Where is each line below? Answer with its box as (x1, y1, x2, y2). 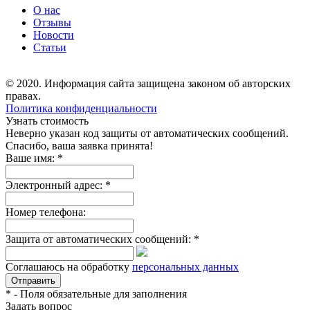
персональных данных (132, 261, 239, 273)
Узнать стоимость (6, 115, 89, 127)
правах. (6, 90, 41, 102)
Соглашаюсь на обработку (6, 261, 132, 273)
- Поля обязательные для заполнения (11, 288, 187, 300)
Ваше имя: (6, 152, 57, 165)
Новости (33, 29, 74, 42)
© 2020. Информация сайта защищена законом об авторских (6, 77, 291, 90)
